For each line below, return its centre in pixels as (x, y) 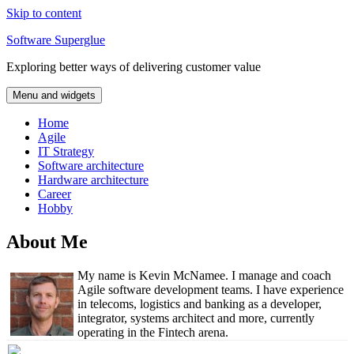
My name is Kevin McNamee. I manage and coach (204, 275)
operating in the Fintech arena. (153, 332)
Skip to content (44, 13)
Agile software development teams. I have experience (211, 289)
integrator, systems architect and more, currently (196, 318)
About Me (47, 241)
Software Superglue (56, 40)
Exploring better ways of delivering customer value (134, 67)
